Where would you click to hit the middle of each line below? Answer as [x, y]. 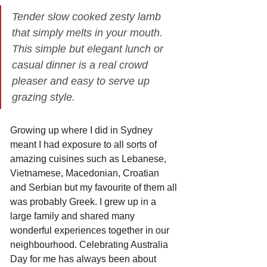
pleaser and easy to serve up [82, 81]
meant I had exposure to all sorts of [85, 145]
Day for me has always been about [84, 259]
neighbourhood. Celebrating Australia [90, 245]
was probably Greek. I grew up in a [84, 202]
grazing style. [45, 97]
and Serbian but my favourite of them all [95, 187]
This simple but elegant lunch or [89, 49]
